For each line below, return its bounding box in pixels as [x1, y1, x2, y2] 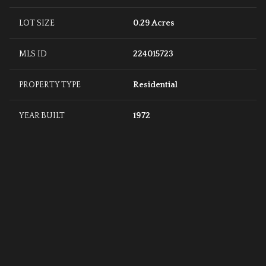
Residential [133, 80, 178, 90]
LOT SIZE [19, 18, 55, 28]
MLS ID [19, 49, 47, 59]
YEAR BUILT [19, 111, 65, 121]
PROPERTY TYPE [19, 80, 81, 90]
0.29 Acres [133, 18, 175, 28]
